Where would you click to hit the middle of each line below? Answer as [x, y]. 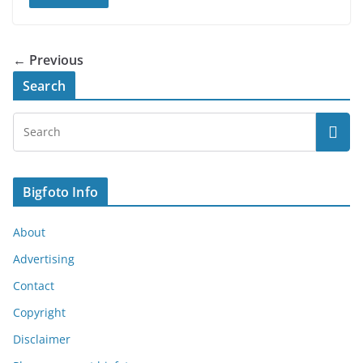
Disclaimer [42, 339]
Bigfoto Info [60, 192]
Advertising [44, 258]
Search [44, 85]
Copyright [39, 312]
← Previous [48, 60]
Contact [34, 285]
